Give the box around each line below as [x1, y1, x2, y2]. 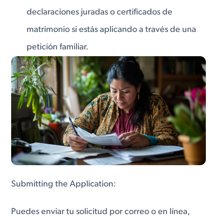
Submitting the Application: [11, 179, 116, 189]
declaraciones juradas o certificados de [27, 8, 173, 17]
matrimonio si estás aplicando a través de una [27, 25, 197, 35]
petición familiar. [27, 43, 89, 52]
